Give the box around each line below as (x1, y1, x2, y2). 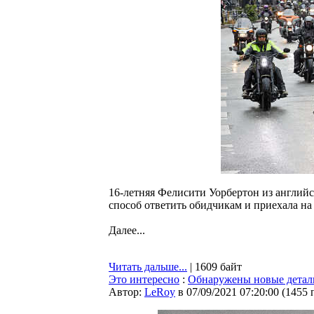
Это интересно (109, 273, 179, 285)
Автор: (109, 286, 144, 298)
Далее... (109, 224, 145, 236)
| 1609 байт (187, 261, 242, 273)
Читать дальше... (109, 261, 187, 273)
